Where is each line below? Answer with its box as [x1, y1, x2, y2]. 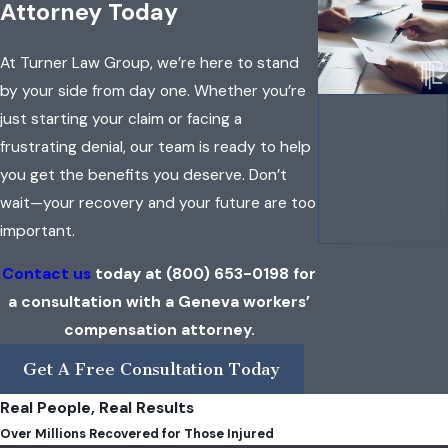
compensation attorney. [63, 320, 255, 341]
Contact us [2, 264, 92, 285]
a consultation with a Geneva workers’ [8, 292, 311, 313]
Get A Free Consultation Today [23, 359, 281, 380]
